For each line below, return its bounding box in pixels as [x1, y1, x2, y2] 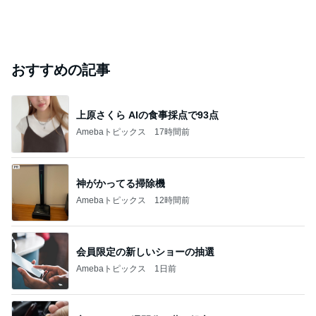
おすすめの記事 [11, 61, 110, 78]
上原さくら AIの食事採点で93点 [76, 109, 219, 121]
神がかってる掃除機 [76, 178, 165, 190]
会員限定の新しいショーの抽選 [76, 246, 214, 258]
